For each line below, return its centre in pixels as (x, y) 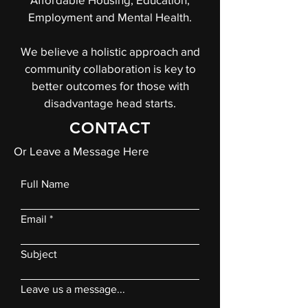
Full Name (45, 184)
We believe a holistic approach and (110, 51)
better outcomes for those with (110, 86)
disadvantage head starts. (110, 103)
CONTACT (110, 128)
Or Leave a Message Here (81, 151)
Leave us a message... (73, 289)
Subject (39, 254)
